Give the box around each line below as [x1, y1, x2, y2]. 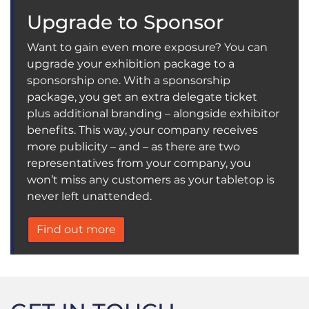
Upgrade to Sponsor [27, 10, 223, 34]
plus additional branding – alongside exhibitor [27, 106, 279, 120]
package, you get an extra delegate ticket [27, 90, 257, 103]
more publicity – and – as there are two [27, 139, 240, 153]
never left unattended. [27, 189, 152, 203]
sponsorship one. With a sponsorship [27, 73, 230, 87]
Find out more [37, 222, 116, 236]
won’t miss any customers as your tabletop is [27, 172, 275, 186]
